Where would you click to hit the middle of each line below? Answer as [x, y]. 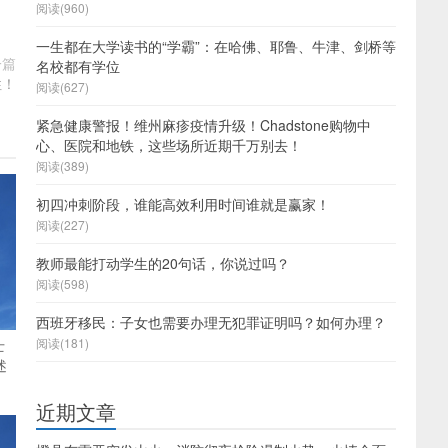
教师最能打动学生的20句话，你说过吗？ [163, 263]
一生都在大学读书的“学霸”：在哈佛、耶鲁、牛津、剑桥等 [216, 46]
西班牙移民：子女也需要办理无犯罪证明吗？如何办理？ [211, 322]
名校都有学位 [78, 66]
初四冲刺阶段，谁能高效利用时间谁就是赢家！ [183, 204]
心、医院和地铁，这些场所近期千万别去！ [169, 145]
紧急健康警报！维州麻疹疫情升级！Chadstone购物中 [203, 125]
